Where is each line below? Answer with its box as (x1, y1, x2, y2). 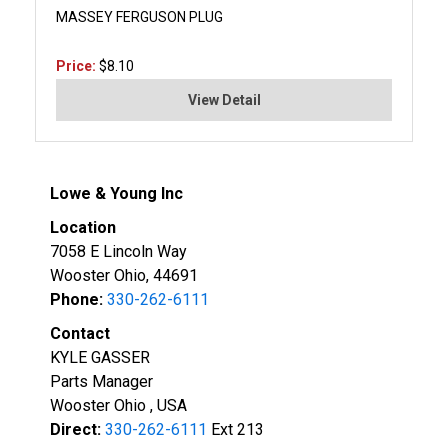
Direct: (50, 419, 101, 439)
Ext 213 (207, 419, 264, 439)
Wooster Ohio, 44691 (50, 265, 198, 285)
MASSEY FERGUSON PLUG (56, 8, 223, 25)
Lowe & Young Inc (50, 183, 183, 203)
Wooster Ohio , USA (50, 395, 187, 415)
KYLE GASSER (50, 347, 150, 367)
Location (50, 217, 116, 237)
